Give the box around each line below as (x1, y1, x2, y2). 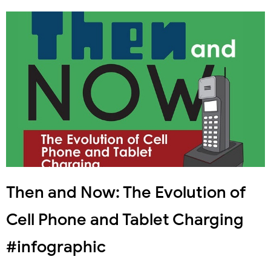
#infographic (6, 236, 106, 257)
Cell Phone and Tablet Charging (6, 209, 244, 230)
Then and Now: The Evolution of (6, 181, 246, 203)
